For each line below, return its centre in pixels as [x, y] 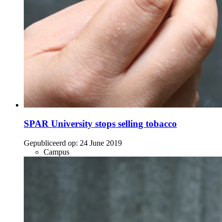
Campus [56, 152]
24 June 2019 [101, 143]
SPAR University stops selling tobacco [100, 124]
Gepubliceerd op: [51, 143]
